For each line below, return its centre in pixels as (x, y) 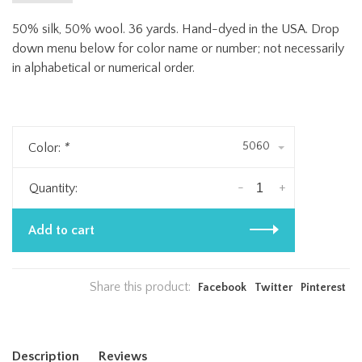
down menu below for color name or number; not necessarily (178, 49)
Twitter (274, 288)
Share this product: (140, 287)
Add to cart (61, 231)
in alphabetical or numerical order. (103, 68)
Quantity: (53, 189)
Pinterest (323, 288)
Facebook (222, 288)
